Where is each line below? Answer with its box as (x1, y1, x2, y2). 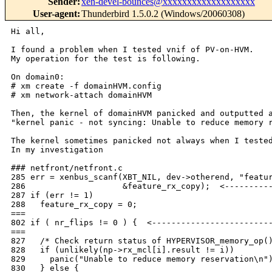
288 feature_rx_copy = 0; (11, 200, 137, 209)
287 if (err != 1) (11, 191, 93, 200)
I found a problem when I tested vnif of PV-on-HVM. (11, 45, 254, 55)
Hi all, (11, 27, 45, 36)
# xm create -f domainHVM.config (11, 81, 161, 91)
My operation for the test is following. (11, 54, 200, 64)
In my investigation (11, 145, 103, 155)
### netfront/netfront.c (11, 163, 123, 173)
